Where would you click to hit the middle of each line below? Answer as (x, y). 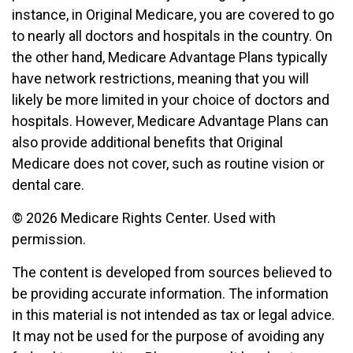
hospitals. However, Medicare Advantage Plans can (170, 121)
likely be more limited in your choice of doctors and (171, 100)
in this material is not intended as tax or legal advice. (173, 315)
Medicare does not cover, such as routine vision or (168, 163)
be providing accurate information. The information (170, 294)
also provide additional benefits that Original (147, 142)
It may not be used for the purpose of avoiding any (168, 336)
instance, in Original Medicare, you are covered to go (173, 15)
